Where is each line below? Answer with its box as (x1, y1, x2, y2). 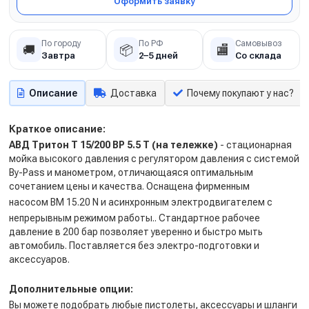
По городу (41, 38, 81, 48)
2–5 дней (138, 50, 178, 61)
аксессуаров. (9, 254, 70, 265)
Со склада (235, 50, 282, 61)
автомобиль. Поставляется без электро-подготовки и (9, 240, 259, 251)
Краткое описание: (9, 123, 106, 134)
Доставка (110, 88, 157, 99)
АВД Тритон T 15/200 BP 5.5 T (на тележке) (9, 139, 218, 150)
